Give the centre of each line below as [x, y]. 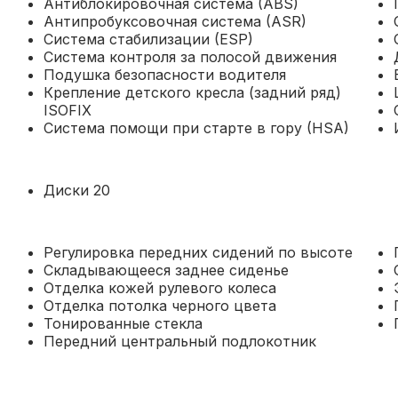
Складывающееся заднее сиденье [166, 270]
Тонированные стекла [123, 323]
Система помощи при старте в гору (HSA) [196, 128]
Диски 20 [76, 190]
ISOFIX [67, 110]
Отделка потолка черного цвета [159, 306]
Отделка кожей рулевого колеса [159, 288]
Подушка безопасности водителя [164, 75]
